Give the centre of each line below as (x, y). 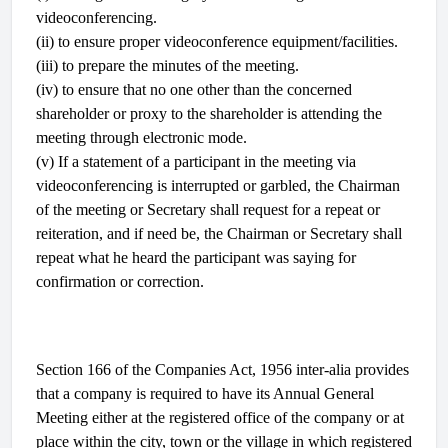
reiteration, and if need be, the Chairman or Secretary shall (219, 233)
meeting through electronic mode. (141, 137)
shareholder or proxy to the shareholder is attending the (209, 113)
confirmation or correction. (120, 281)
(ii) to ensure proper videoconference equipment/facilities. (217, 41)
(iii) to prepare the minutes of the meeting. (167, 65)
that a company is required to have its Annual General (205, 393)
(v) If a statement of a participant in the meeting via (196, 161)
